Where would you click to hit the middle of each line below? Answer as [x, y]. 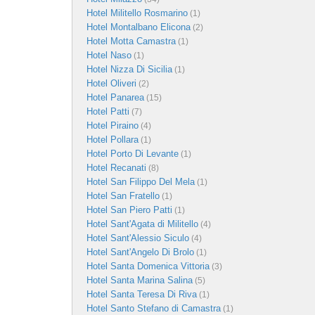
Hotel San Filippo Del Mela [141, 181]
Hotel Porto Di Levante [133, 153]
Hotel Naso [109, 55]
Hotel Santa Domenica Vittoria [148, 266]
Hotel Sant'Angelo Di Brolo [140, 252]
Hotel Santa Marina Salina [140, 280]
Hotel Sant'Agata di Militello [142, 224]
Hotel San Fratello [123, 195]
